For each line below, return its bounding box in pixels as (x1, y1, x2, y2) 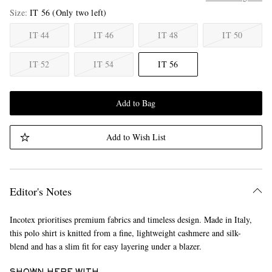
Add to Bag (116, 97, 156, 109)
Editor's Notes (9, 184, 72, 199)
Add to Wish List (106, 131, 166, 143)
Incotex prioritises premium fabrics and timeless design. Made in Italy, (9, 214, 252, 225)
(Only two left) (52, 7, 107, 18)
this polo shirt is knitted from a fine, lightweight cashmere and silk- (9, 227, 241, 239)
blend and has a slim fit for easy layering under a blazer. (9, 240, 202, 252)
